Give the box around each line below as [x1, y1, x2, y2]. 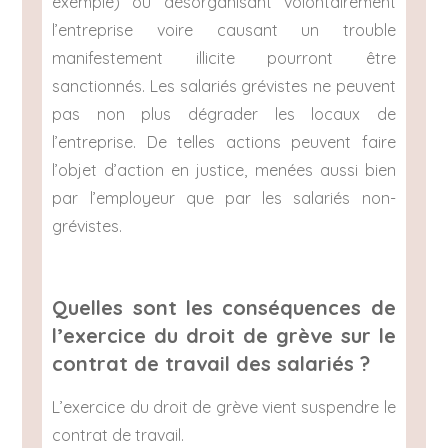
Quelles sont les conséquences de [52, 295, 396, 321]
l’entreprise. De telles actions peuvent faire [52, 132, 396, 153]
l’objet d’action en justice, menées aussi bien [52, 160, 396, 181]
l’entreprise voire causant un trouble [52, 20, 396, 41]
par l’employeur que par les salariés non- [52, 188, 396, 209]
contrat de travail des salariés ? [52, 351, 371, 377]
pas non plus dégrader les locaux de [52, 104, 396, 125]
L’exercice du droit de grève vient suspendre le [52, 397, 396, 418]
